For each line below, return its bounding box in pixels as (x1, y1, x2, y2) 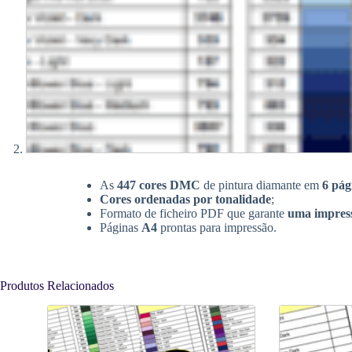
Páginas (100, 221, 142, 235)
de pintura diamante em (200, 178, 323, 192)
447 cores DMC (117, 178, 201, 192)
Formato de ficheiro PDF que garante (100, 207, 288, 221)
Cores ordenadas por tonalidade (100, 192, 272, 207)
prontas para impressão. (157, 221, 277, 235)
